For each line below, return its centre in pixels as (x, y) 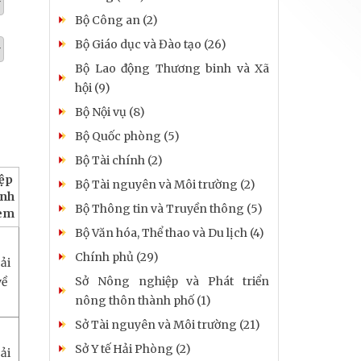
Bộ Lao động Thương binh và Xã (172, 68)
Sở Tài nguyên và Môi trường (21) (168, 324)
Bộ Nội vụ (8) (110, 112)
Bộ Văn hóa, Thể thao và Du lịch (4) (170, 232)
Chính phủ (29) (117, 257)
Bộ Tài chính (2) (119, 160)
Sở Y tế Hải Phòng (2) (133, 349)
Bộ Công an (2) (116, 20)
